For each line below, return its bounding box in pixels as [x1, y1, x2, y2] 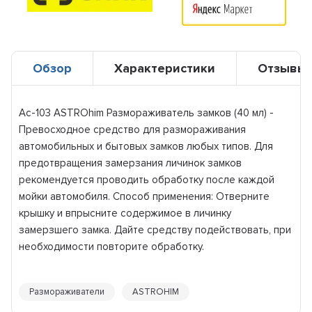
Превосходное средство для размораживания [19, 123, 247, 136]
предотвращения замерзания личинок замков [19, 157, 242, 169]
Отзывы [258, 61, 308, 76]
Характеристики [114, 61, 216, 76]
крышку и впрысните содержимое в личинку [19, 207, 232, 219]
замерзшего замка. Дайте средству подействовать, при [19, 224, 292, 236]
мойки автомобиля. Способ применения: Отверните [19, 190, 270, 203]
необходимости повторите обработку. [19, 240, 205, 253]
